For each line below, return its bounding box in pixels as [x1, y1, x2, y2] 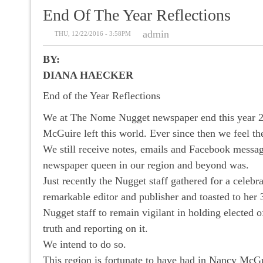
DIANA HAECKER [43, 69, 133, 81]
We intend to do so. [43, 238, 126, 250]
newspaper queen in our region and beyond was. [43, 159, 249, 171]
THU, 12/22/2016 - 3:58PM [55, 29, 131, 37]
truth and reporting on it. [43, 222, 148, 234]
